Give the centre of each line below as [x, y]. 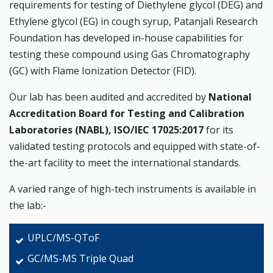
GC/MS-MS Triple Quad [80, 259]
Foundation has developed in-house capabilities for [126, 38]
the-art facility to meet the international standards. [125, 163]
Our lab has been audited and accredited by [109, 97]
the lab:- [28, 206]
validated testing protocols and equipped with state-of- [135, 147]
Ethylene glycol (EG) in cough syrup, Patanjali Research [133, 22]
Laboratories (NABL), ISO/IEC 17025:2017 [106, 130]
